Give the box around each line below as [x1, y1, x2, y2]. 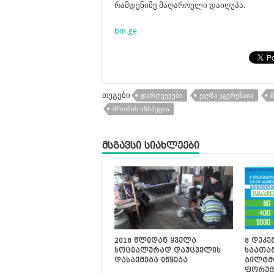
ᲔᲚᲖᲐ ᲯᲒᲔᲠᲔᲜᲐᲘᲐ [199, 92, 254, 100]
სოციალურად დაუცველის [114, 246, 221, 255]
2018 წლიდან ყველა [114, 236, 196, 245]
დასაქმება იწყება [114, 256, 188, 265]
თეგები [102, 91, 130, 100]
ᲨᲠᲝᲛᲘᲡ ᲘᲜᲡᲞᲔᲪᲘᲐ [113, 105, 169, 113]
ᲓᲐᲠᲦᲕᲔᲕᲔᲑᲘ [141, 92, 183, 100]
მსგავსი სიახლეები [102, 140, 199, 151]
